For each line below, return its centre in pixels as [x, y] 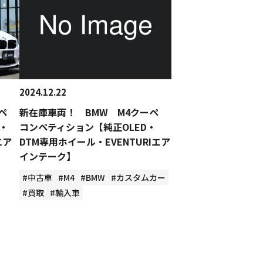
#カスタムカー [139, 177]
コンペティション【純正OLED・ [88, 127]
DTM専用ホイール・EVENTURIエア [95, 141]
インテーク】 [48, 156]
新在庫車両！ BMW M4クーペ [94, 112]
